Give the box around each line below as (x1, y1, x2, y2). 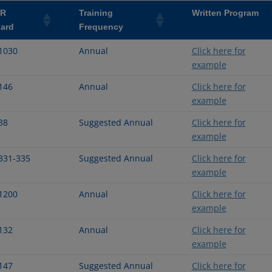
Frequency (78, 21, 123, 32)
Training (78, 7, 113, 18)
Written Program (191, 8, 259, 18)
